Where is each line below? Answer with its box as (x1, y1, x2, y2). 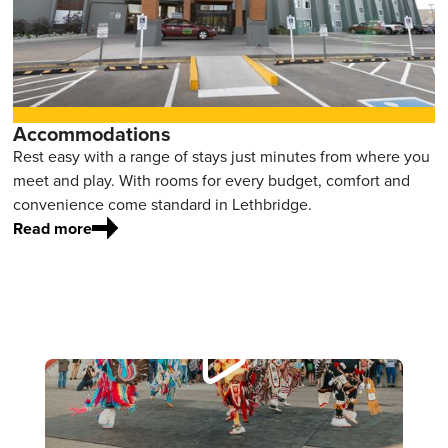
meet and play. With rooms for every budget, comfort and (13, 169, 411, 193)
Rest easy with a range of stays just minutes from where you (13, 145, 431, 169)
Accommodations (13, 119, 172, 150)
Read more (13, 217, 93, 241)
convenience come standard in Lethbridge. (13, 193, 313, 217)
